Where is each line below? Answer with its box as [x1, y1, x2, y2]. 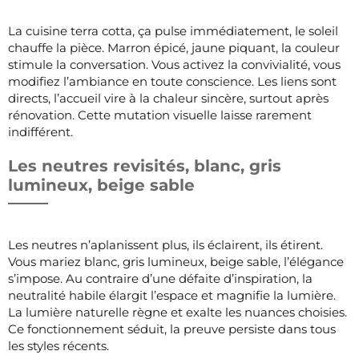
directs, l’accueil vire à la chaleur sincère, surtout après [8, 90, 329, 106]
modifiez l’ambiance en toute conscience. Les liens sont [8, 73, 337, 89]
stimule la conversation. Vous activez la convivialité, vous [8, 56, 341, 72]
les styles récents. [8, 337, 109, 353]
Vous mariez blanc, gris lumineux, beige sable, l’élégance [8, 253, 344, 269]
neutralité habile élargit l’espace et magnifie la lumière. [8, 287, 336, 303]
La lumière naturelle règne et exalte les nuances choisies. [8, 304, 347, 320]
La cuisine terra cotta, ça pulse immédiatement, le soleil [8, 22, 338, 38]
